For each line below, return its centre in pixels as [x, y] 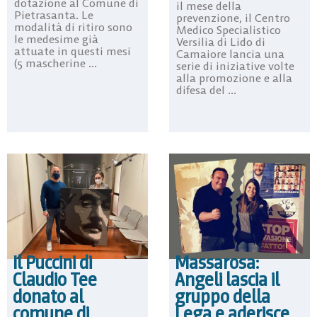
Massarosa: [217, 263]
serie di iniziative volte [235, 66]
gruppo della [223, 297]
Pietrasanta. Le [54, 15]
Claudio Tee [55, 280]
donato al [48, 297]
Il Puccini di [52, 263]
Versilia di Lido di [221, 42]
